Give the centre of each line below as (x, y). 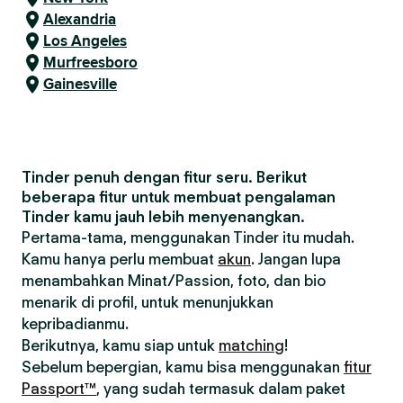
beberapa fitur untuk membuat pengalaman (179, 197)
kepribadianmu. (75, 324)
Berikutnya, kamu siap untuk (120, 345)
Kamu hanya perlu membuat (120, 259)
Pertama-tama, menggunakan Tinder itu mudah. (188, 237)
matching (251, 345)
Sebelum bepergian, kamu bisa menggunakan (183, 367)
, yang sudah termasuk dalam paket (221, 389)
